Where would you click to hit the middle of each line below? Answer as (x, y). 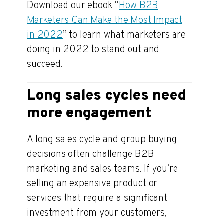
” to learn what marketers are (124, 35)
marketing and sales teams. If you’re (102, 169)
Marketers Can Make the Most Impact (105, 21)
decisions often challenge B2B (90, 154)
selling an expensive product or (92, 184)
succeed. (44, 65)
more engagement (89, 114)
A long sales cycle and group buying (102, 140)
